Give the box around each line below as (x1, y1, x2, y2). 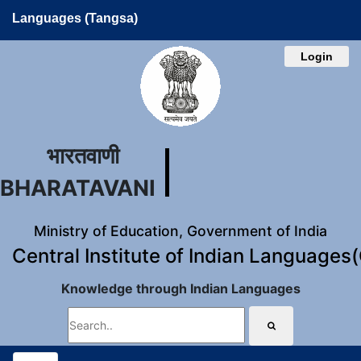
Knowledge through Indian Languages (60, 280, 301, 297)
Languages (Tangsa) (12, 11, 138, 25)
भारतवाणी (46, 143, 119, 169)
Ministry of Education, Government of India (34, 222, 327, 239)
